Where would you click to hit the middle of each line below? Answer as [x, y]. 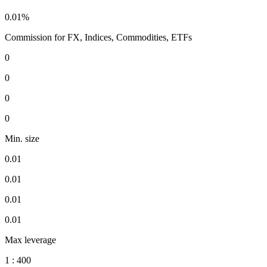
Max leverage [30, 240]
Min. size [22, 139]
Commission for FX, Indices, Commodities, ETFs [98, 38]
